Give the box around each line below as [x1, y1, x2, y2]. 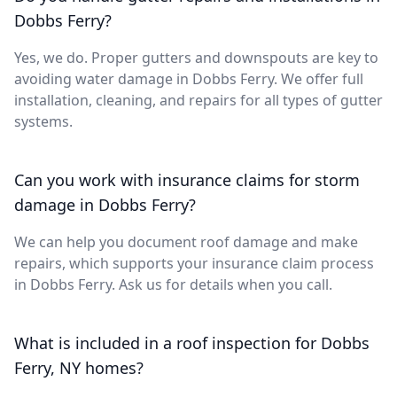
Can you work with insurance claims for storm [14, 168, 360, 191]
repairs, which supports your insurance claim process [14, 253, 374, 273]
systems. [14, 111, 73, 131]
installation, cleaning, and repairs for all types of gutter [14, 90, 383, 110]
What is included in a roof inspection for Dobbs [14, 331, 370, 354]
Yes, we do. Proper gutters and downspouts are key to [14, 47, 378, 67]
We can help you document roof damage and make [14, 231, 358, 252]
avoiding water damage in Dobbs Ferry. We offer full [14, 68, 363, 89]
